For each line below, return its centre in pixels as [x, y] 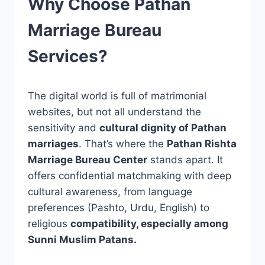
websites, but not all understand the [114, 112]
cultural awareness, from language [110, 192]
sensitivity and [63, 128]
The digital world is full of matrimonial [117, 96]
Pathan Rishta [201, 144]
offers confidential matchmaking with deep [129, 176]
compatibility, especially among [149, 224]
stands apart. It [185, 160]
